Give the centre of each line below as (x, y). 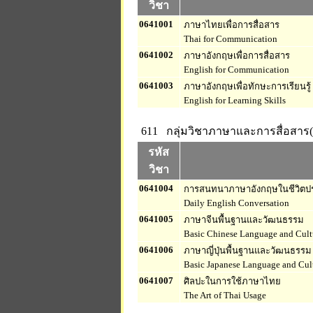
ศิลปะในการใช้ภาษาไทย (231, 281)
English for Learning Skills (234, 100)
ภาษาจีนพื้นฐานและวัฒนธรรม (243, 220)
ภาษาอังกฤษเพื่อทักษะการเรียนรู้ (246, 86)
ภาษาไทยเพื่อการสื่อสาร (231, 25)
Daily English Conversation (235, 203)
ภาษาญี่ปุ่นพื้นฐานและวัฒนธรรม (247, 250)
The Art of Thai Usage (224, 295)
